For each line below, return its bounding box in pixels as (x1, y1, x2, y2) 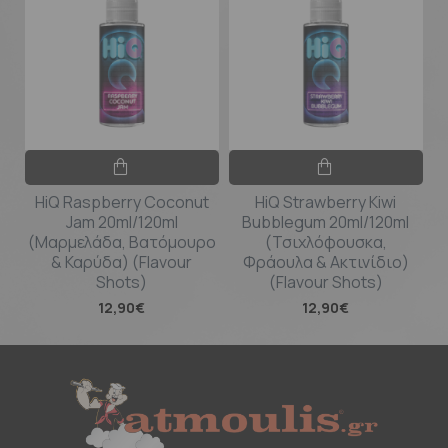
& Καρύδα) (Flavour (51, 250, 193, 273)
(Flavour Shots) (268, 270, 383, 293)
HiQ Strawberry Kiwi (255, 190, 397, 213)
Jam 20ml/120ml (65, 210, 178, 233)
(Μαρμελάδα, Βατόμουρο (27, 230, 216, 253)
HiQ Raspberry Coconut (34, 190, 209, 213)
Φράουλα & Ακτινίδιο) (242, 250, 409, 273)
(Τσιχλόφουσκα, (264, 230, 387, 253)
